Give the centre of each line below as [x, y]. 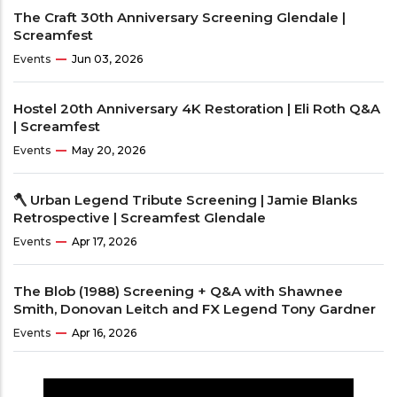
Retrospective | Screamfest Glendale [140, 218]
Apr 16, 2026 [104, 333]
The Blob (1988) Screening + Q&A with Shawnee [178, 292]
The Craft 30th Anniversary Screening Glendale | [179, 18]
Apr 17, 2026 [104, 242]
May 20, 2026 [109, 151]
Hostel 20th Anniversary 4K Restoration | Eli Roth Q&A [197, 109]
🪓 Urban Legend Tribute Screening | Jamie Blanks [185, 200]
